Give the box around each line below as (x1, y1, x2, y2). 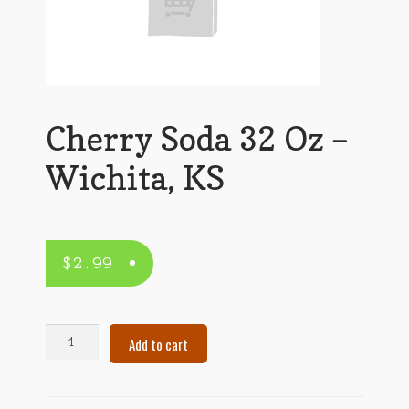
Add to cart (128, 333, 188, 354)
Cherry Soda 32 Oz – (45, 118, 349, 158)
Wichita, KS (45, 157, 225, 197)
